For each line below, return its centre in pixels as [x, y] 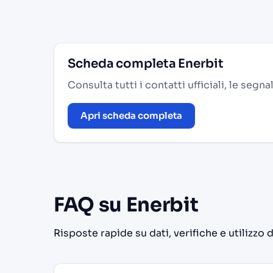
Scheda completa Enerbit [146, 64]
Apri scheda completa [131, 116]
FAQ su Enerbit [126, 205]
